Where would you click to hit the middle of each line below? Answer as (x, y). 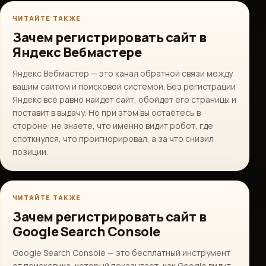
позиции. (30, 152)
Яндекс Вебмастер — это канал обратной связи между (123, 73)
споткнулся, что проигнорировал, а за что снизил (113, 139)
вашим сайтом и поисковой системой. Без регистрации (124, 86)
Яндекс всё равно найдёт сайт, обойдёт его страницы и (124, 99)
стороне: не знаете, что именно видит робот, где (113, 126)
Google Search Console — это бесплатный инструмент (121, 253)
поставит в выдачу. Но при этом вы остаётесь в (107, 113)
